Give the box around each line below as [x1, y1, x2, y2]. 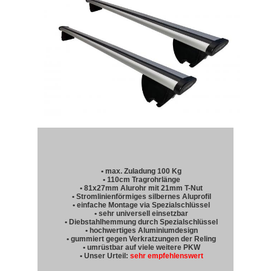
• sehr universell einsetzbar [94, 209, 189, 218]
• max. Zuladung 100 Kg [101, 167, 182, 176]
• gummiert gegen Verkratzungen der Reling [67, 235, 217, 244]
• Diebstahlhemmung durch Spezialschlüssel [65, 218, 218, 227]
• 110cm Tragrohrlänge [102, 175, 180, 184]
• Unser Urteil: [79, 252, 130, 261]
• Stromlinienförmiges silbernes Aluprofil [71, 192, 211, 201]
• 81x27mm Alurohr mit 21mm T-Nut [80, 184, 203, 193]
